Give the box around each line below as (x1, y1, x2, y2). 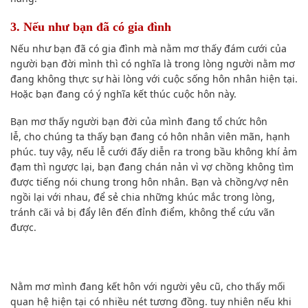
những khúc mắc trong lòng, (140, 190, 275, 203)
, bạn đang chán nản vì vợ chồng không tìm (92, 159, 294, 173)
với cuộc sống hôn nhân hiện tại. (144, 71, 298, 85)
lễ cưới (94, 144, 131, 158)
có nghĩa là (121, 56, 172, 70)
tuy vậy (39, 144, 71, 158)
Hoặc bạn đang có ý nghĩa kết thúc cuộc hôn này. (10, 87, 236, 100)
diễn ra (150, 144, 183, 158)
